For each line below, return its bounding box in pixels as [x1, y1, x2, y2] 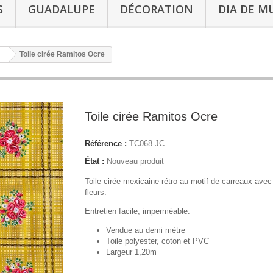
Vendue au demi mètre [106, 225, 185, 235]
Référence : [85, 139, 127, 149]
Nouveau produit [107, 157, 164, 166]
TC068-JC [129, 139, 165, 149]
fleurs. [85, 188, 107, 197]
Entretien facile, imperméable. [85, 207, 190, 216]
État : [85, 157, 104, 166]
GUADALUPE [28, 2, 95, 17]
